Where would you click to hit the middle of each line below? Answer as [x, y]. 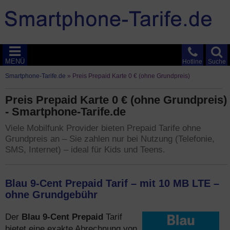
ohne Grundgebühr [51, 195]
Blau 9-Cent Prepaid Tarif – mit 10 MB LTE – [112, 183]
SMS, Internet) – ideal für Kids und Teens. [85, 150]
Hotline [192, 62]
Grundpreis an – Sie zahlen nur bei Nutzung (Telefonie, [110, 139]
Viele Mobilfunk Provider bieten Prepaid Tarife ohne [103, 128]
